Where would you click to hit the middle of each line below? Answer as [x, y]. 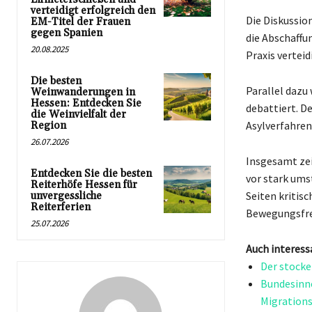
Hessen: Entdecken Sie [86, 104]
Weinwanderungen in [83, 93]
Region [48, 126]
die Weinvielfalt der [78, 115]
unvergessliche [66, 196]
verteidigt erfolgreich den [93, 11]
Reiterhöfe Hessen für [84, 185]
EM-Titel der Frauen [80, 22]
